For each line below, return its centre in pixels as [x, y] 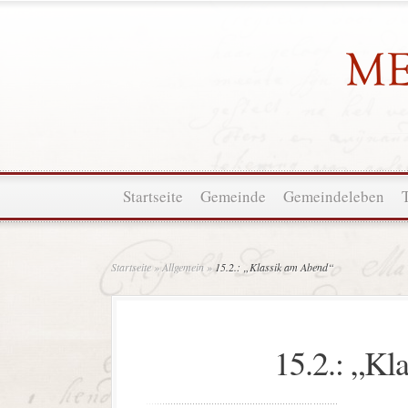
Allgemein [183, 267]
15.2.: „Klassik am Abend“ [273, 267]
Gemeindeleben [334, 196]
